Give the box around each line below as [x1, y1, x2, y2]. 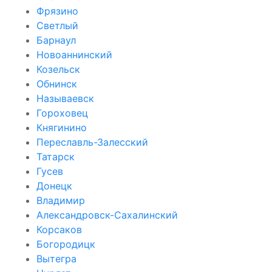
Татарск [36, 150, 75, 163]
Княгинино [36, 121, 87, 134]
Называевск [36, 92, 94, 104]
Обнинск [36, 77, 77, 90]
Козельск [36, 63, 80, 75]
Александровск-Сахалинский [36, 208, 178, 221]
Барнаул [36, 33, 76, 46]
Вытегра [36, 252, 76, 265]
